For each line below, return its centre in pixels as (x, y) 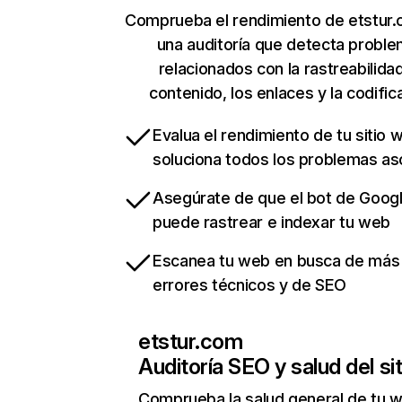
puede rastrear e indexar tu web (271, 223)
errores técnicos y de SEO (249, 285)
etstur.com (191, 342)
